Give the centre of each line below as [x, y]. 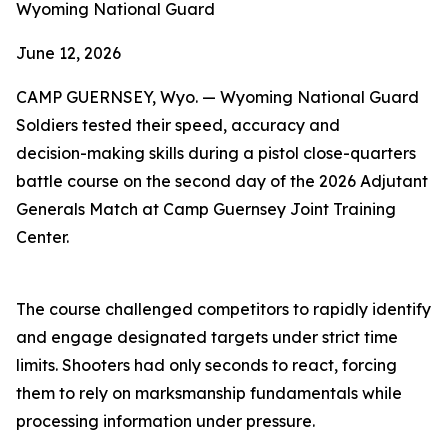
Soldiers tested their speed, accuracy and [178, 125]
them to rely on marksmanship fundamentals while [209, 393]
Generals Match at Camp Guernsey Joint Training [206, 209]
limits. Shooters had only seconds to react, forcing [206, 365]
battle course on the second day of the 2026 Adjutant [222, 181]
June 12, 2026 [68, 53]
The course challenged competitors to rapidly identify [223, 309]
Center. [42, 237]
